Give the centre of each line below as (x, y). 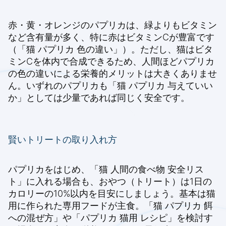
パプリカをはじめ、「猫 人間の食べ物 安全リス (106, 169)
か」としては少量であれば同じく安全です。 (99, 98)
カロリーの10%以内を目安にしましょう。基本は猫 (112, 194)
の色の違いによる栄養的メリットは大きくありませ (112, 74)
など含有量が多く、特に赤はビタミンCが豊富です (111, 37)
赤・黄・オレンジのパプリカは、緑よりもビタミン (112, 25)
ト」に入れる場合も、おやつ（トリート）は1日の (110, 182)
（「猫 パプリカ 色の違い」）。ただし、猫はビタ (110, 49)
